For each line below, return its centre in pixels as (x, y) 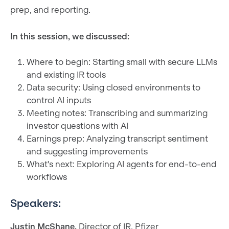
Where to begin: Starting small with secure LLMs (122, 62)
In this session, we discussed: (70, 37)
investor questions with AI (77, 126)
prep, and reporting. (50, 10)
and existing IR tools (66, 75)
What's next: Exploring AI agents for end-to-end (122, 165)
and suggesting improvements (87, 152)
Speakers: (36, 203)
